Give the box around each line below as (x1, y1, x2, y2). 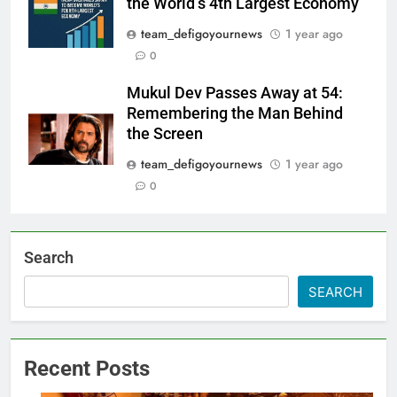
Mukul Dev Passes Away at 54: (127, 83, 343, 102)
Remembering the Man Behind (127, 104, 343, 122)
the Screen (127, 124, 203, 143)
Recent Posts (24, 355, 150, 381)
